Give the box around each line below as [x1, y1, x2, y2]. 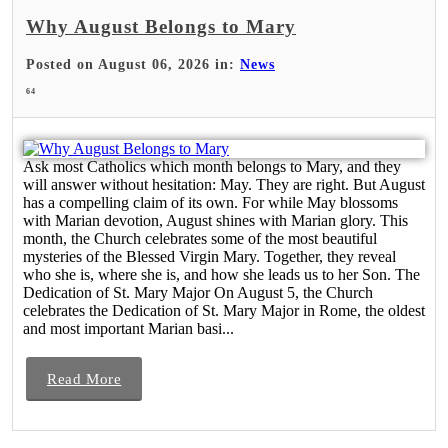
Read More [47, 370, 122, 387]
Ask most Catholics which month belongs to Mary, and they [23, 157, 401, 175]
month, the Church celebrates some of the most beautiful [23, 229, 377, 247]
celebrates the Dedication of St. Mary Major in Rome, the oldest [23, 301, 425, 319]
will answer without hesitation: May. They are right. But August [23, 175, 425, 193]
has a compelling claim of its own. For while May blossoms [23, 193, 398, 211]
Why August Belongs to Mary [26, 15, 296, 37]
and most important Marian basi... [23, 319, 234, 337]
